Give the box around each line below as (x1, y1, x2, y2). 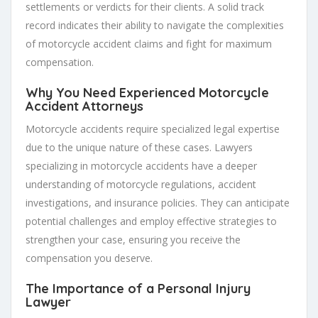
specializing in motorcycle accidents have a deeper (26, 158, 257, 172)
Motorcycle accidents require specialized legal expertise (26, 121, 280, 136)
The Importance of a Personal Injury (26, 280, 251, 297)
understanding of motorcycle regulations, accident (26, 177, 256, 191)
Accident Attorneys (26, 97, 143, 114)
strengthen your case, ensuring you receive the (26, 232, 241, 246)
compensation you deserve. (26, 251, 153, 265)
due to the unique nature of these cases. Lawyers (26, 140, 253, 154)
